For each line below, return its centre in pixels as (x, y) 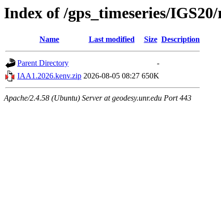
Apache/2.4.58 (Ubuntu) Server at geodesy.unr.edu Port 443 (98, 98)
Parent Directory (43, 63)
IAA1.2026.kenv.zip (49, 76)
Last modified (111, 39)
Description (181, 39)
